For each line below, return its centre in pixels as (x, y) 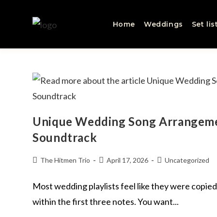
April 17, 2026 (128, 160)
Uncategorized (187, 160)
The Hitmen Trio (65, 160)
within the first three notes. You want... (106, 201)
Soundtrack (65, 137)
